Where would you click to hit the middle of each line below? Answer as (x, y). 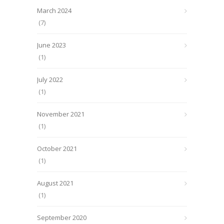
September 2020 (62, 217)
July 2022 (50, 79)
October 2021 (57, 148)
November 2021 (61, 114)
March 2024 (54, 10)
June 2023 (51, 45)
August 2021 (55, 183)
